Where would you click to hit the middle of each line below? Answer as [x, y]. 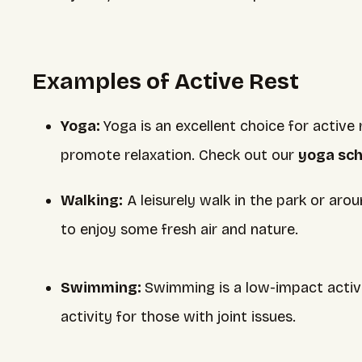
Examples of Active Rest [166, 82]
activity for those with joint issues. [178, 317]
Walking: [92, 200]
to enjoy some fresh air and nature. [179, 229]
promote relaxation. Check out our [179, 155]
